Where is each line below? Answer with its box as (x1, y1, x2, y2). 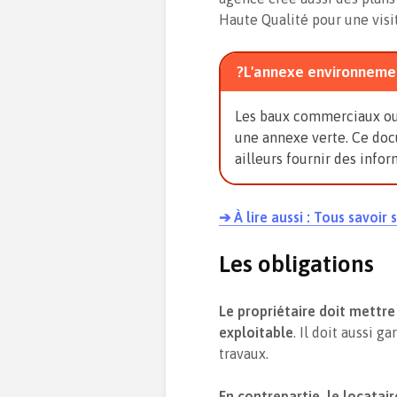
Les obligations (219, 251, 374, 278)
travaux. (219, 346, 269, 362)
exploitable (219, 324, 293, 341)
